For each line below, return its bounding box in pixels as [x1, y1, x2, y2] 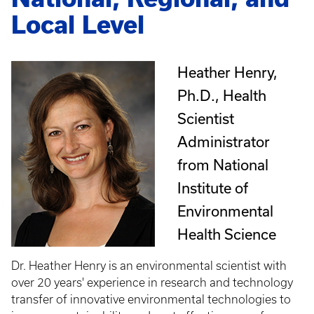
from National [177, 156, 268, 173]
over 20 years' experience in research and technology [11, 276, 293, 289]
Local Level [11, 11, 144, 39]
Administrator [177, 133, 270, 150]
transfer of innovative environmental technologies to [11, 293, 291, 306]
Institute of [177, 179, 248, 196]
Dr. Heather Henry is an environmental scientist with [11, 259, 287, 272]
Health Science [177, 226, 280, 243]
